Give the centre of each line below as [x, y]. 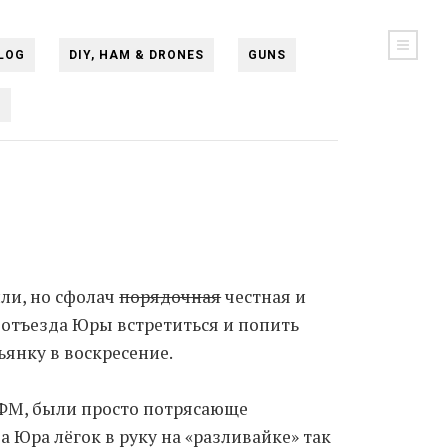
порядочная [170, 296]
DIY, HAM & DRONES [137, 55]
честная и [264, 296]
